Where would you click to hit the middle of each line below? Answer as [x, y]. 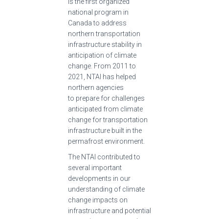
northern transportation [104, 33]
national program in [98, 12]
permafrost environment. [107, 141]
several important [95, 167]
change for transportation [108, 120]
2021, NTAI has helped [102, 77]
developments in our [99, 178]
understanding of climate [106, 189]
